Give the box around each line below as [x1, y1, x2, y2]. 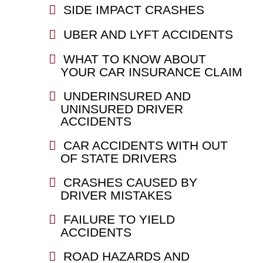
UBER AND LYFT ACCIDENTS [63, 27, 233, 41]
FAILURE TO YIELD [63, 212, 175, 226]
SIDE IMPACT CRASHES [63, 2, 204, 16]
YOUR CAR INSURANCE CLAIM [60, 65, 242, 79]
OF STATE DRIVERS [60, 151, 177, 165]
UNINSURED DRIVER [60, 102, 183, 116]
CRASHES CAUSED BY [63, 175, 197, 189]
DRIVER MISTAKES [60, 188, 172, 202]
